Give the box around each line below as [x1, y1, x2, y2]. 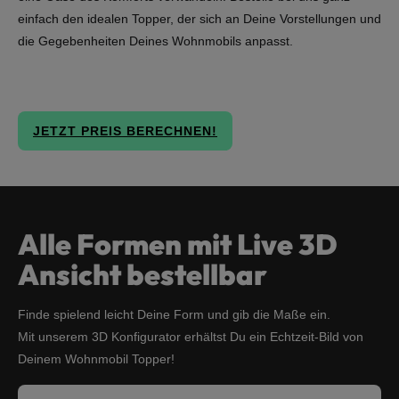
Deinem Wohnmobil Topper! [18, 352, 175, 366]
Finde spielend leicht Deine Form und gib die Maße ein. [18, 307, 330, 322]
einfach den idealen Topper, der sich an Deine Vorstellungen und [18, 12, 381, 26]
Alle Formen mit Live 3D [18, 226, 338, 262]
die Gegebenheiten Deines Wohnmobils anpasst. [18, 34, 293, 48]
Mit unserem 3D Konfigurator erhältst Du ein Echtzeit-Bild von [18, 330, 363, 344]
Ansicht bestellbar [18, 256, 267, 292]
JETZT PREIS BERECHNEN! [33, 124, 217, 138]
